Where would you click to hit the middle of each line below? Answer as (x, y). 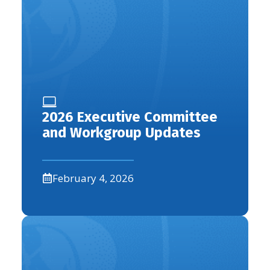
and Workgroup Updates (121, 132)
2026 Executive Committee (130, 117)
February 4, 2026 (93, 178)
